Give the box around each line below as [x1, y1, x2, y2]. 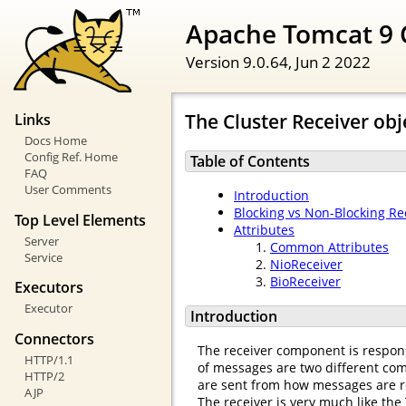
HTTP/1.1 [24, 351, 73, 368]
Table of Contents [190, 150, 310, 171]
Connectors [14, 328, 94, 349]
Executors [14, 277, 83, 298]
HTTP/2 [24, 367, 64, 384]
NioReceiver [270, 256, 343, 274]
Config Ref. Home [24, 149, 118, 166]
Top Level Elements [14, 209, 146, 230]
